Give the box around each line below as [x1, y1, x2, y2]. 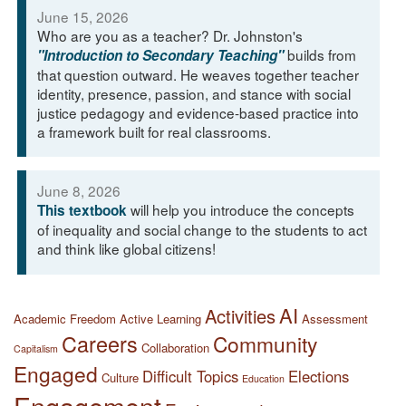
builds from [283, 43, 356, 64]
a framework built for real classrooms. [36, 121, 271, 141]
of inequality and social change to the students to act [36, 218, 367, 239]
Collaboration [141, 338, 209, 356]
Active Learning [120, 309, 201, 327]
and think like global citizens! [36, 237, 216, 258]
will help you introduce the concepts [126, 198, 354, 219]
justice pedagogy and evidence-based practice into [36, 101, 359, 122]
